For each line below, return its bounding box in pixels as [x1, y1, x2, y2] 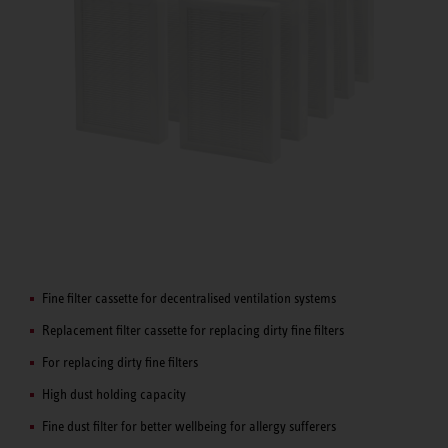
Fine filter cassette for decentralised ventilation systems [42, 289, 336, 306]
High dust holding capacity [42, 385, 186, 402]
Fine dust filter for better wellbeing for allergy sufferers [42, 417, 336, 434]
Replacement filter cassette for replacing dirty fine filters [42, 321, 344, 338]
